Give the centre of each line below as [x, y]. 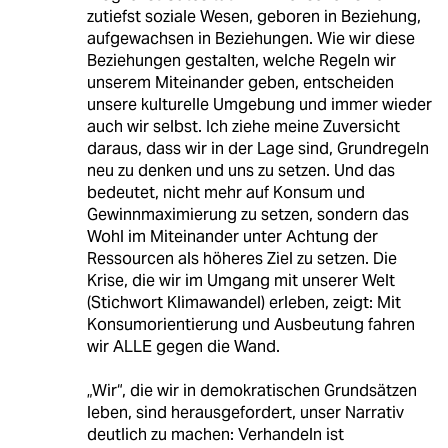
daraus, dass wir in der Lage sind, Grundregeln [257, 149]
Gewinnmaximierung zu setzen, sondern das [247, 215]
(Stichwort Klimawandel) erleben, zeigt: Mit [243, 303]
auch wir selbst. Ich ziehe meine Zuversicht [243, 127]
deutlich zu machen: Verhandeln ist [215, 435]
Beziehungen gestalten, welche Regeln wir [241, 61]
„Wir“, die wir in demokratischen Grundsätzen [251, 391]
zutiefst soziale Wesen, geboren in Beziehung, [253, 17]
